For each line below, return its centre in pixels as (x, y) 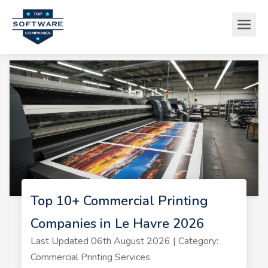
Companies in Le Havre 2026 (117, 223)
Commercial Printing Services (90, 257)
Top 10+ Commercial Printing (119, 201)
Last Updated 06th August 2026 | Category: (124, 241)
